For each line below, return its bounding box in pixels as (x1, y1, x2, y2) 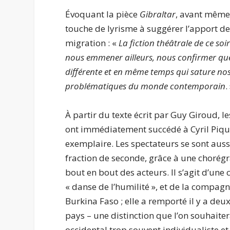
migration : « (65, 37, 119, 49)
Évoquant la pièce (65, 8, 140, 21)
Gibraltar (140, 8, 176, 21)
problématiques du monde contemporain (65, 80, 226, 92)
